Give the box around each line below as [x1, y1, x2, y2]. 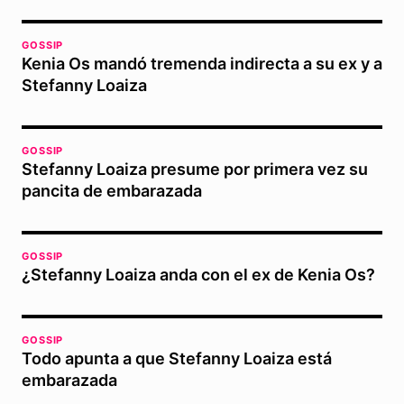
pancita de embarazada [22, 180, 202, 200]
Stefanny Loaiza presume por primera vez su [22, 159, 368, 179]
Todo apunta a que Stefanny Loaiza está [22, 348, 332, 368]
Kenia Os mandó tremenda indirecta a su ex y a [22, 53, 382, 73]
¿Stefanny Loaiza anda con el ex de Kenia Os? [22, 264, 375, 284]
